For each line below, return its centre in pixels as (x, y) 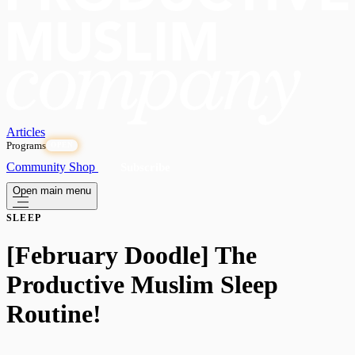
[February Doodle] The (132, 256)
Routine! (54, 314)
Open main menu (52, 191)
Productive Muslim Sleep (142, 285)
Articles (26, 132)
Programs (26, 146)
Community (38, 167)
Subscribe (145, 168)
